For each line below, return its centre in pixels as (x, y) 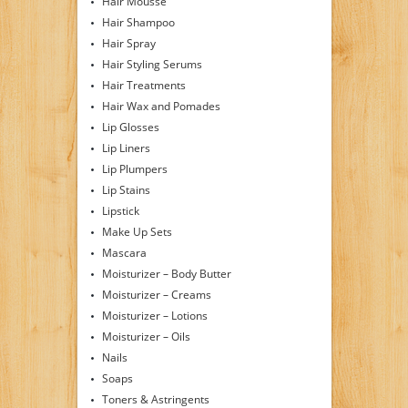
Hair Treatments (143, 86)
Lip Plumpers (134, 169)
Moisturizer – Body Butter (166, 274)
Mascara (124, 253)
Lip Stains (126, 190)
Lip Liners (126, 148)
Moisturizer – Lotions (154, 316)
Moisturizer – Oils (146, 337)
